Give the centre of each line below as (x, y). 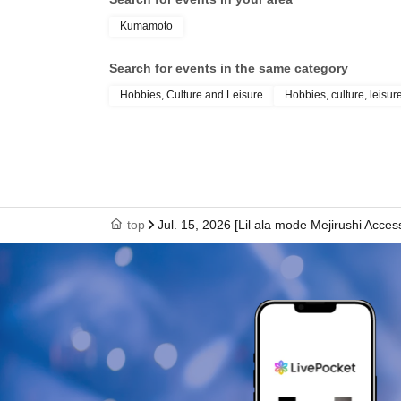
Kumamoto (146, 26)
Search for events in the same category (229, 68)
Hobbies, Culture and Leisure (192, 95)
